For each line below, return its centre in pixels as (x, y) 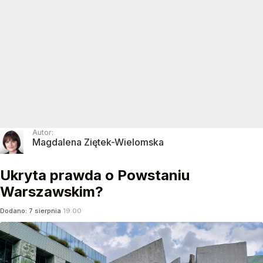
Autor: (43, 132)
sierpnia (48, 210)
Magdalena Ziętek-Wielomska (98, 142)
